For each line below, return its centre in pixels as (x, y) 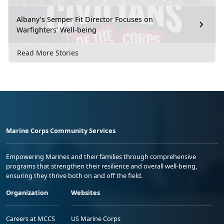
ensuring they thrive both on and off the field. (74, 176)
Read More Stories (48, 53)
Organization (27, 193)
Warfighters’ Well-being (56, 29)
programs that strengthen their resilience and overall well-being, (101, 166)
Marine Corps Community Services (61, 131)
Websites (85, 193)
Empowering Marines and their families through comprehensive (101, 157)
